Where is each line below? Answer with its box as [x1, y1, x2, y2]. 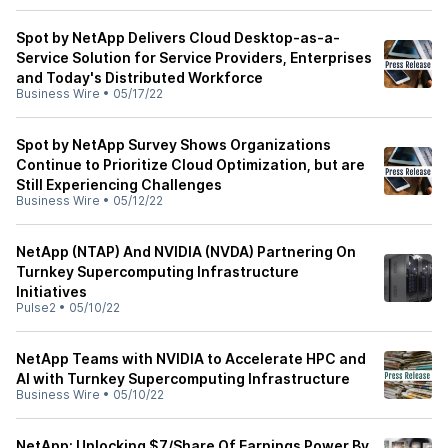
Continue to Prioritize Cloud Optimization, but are [16, 156, 365, 173]
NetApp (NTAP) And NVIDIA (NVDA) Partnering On [16, 243, 356, 260]
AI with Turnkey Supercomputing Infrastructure [16, 370, 350, 387]
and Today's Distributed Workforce [16, 69, 263, 86]
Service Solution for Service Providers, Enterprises [16, 49, 372, 66]
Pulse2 [16, 300, 56, 315]
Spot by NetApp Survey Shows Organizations [16, 136, 331, 153]
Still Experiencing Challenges [16, 176, 222, 193]
